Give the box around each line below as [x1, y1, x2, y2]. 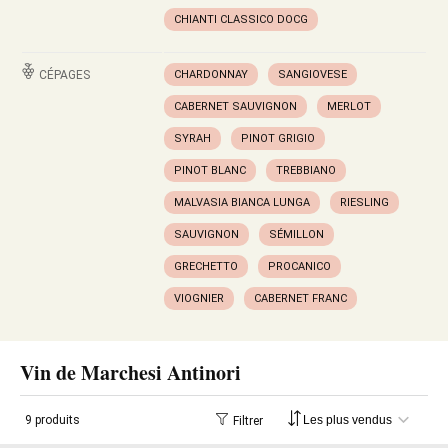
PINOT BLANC [174, 164, 246, 177]
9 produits [25, 413, 80, 427]
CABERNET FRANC [254, 292, 347, 305]
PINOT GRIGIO [241, 132, 315, 145]
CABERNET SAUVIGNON [174, 100, 297, 113]
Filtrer [233, 413, 263, 428]
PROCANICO [268, 260, 331, 273]
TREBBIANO [276, 164, 336, 177]
